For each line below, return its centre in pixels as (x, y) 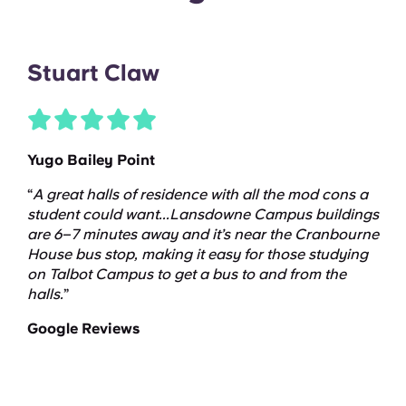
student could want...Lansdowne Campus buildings (203, 214)
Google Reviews (83, 328)
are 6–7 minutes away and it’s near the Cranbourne (203, 234)
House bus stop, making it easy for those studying (198, 254)
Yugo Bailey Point (91, 159)
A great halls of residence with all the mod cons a (200, 194)
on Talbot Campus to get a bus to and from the (187, 274)
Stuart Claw (93, 72)
